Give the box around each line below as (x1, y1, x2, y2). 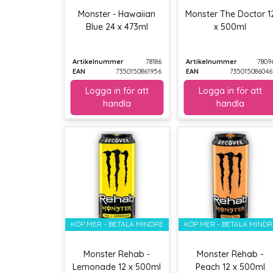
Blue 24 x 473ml (85, 21, 148, 32)
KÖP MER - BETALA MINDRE (70, 219, 163, 229)
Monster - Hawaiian (78, 9, 156, 19)
